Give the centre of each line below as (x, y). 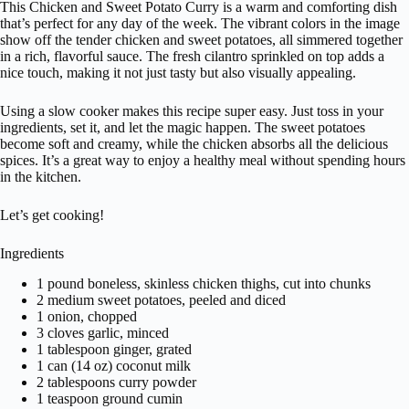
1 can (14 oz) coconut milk (114, 365)
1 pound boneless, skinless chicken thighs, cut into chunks (204, 283)
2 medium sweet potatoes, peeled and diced (161, 299)
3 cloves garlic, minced (103, 332)
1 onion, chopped (87, 316)
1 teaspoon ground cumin (110, 398)
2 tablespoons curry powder (116, 382)
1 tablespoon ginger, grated (114, 349)
